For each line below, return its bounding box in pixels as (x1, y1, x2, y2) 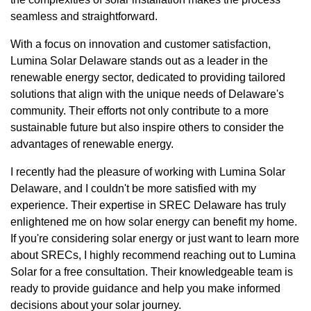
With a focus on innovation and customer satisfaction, (10, 38, 271, 51)
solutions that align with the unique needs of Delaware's (10, 88, 284, 101)
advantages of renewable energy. (10, 138, 174, 151)
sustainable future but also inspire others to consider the (10, 121, 284, 134)
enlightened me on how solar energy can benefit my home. (10, 216, 297, 228)
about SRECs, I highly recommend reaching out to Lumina (10, 249, 296, 262)
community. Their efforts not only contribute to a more (10, 105, 269, 117)
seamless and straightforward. (10, 10, 158, 23)
